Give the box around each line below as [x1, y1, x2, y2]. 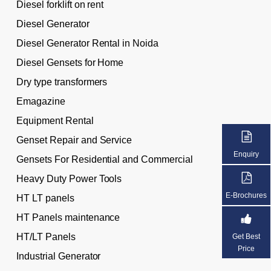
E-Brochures [226, 191, 267, 200]
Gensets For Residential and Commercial [16, 154, 194, 165]
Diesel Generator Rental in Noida [16, 38, 159, 48]
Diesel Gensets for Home [16, 57, 124, 68]
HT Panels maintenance [16, 212, 120, 223]
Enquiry [233, 150, 260, 159]
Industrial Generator [16, 250, 101, 261]
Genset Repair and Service [16, 134, 132, 145]
